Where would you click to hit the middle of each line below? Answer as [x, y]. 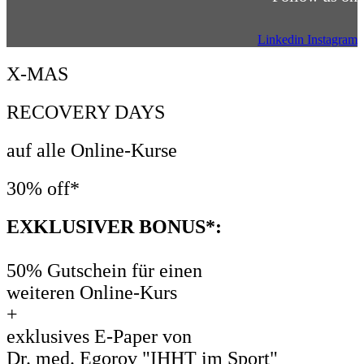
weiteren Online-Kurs [92, 292]
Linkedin [281, 40]
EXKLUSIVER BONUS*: [114, 226]
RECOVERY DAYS [86, 112]
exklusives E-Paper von [99, 336]
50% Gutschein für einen [104, 270]
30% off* [43, 188]
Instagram [332, 40]
